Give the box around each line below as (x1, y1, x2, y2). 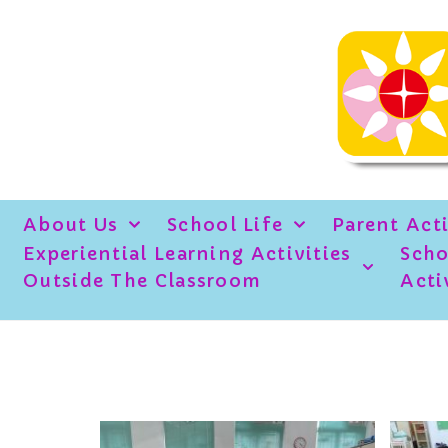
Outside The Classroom (23, 269, 262, 292)
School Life (167, 213, 284, 236)
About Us (23, 213, 119, 236)
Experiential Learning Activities (23, 242, 352, 265)
